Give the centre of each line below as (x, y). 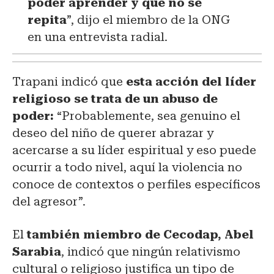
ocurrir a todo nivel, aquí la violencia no (127, 167)
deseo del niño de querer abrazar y (113, 133)
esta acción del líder (190, 81)
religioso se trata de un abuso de (115, 98)
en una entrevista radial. (98, 37)
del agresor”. (52, 201)
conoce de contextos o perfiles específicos (136, 184)
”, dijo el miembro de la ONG (148, 20)
